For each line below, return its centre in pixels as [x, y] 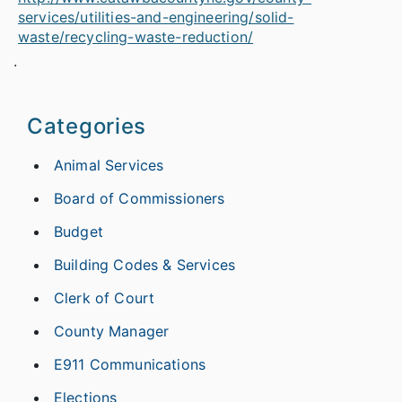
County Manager [112, 331]
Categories [87, 126]
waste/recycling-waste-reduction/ [136, 36]
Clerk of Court [105, 297]
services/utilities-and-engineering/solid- [156, 17]
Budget [79, 231]
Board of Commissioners [140, 198]
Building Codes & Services [144, 264]
